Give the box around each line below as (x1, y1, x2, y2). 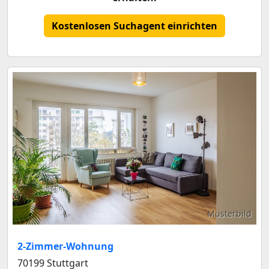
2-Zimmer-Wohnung (17, 239, 113, 253)
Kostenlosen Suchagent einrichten (52, 19, 217, 32)
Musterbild (207, 207, 252, 219)
